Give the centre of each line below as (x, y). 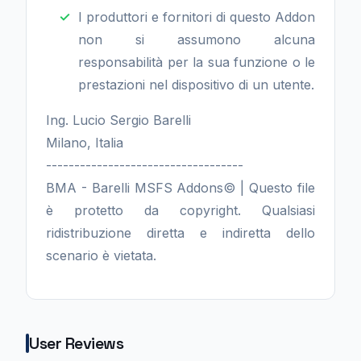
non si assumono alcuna (197, 39)
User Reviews (76, 343)
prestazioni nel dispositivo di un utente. (196, 85)
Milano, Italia (85, 143)
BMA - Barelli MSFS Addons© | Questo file (180, 188)
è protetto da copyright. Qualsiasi (180, 210)
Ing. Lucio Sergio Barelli (118, 120)
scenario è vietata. (101, 255)
